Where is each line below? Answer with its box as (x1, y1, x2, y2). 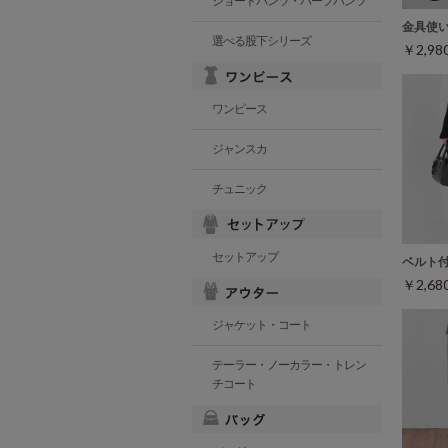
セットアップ (212, 250, 278, 264)
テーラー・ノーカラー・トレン (212, 358, 366, 372)
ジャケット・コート (212, 318, 311, 332)
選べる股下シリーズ (212, 34, 311, 48)
